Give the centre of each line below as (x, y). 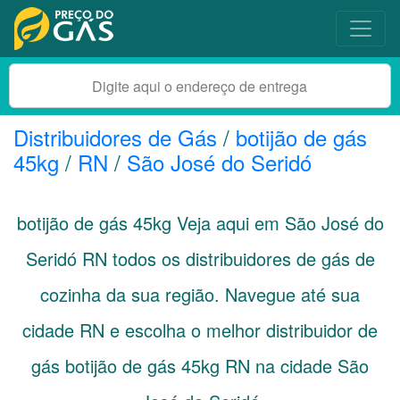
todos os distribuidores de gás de (241, 258)
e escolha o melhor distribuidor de (241, 330)
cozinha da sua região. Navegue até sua (200, 294)
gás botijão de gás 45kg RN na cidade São (200, 366)
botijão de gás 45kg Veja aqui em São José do (200, 223)
